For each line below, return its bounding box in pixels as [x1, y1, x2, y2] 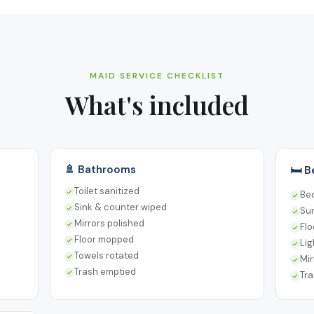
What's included [65, 87, 249, 121]
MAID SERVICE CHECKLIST [90, 69, 224, 81]
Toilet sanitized [74, 184, 139, 197]
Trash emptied [74, 265, 136, 278]
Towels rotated [74, 249, 139, 261]
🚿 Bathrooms [64, 162, 136, 177]
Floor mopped [74, 233, 134, 245]
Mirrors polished [74, 217, 144, 229]
